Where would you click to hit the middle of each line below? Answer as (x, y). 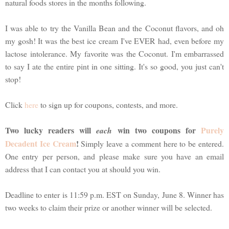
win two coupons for (157, 130)
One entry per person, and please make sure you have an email (114, 156)
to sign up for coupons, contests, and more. (108, 104)
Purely (213, 130)
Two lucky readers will (51, 130)
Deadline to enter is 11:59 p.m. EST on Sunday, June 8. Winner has (114, 194)
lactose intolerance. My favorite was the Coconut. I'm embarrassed (114, 53)
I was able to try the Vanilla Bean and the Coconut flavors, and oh (114, 28)
